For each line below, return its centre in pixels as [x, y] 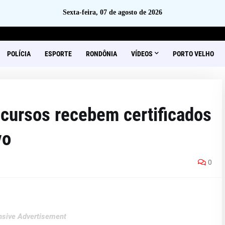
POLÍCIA [19, 54]
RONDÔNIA [101, 54]
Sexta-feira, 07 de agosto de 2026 [113, 12]
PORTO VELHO [193, 54]
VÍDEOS [142, 54]
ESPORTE [58, 54]
